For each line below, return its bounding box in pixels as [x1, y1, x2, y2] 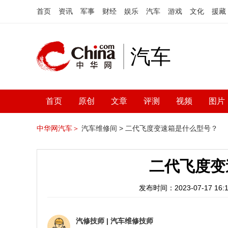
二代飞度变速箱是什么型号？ [125, 124, 218, 132]
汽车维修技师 [110, 217, 153, 225]
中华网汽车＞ [37, 124, 79, 132]
